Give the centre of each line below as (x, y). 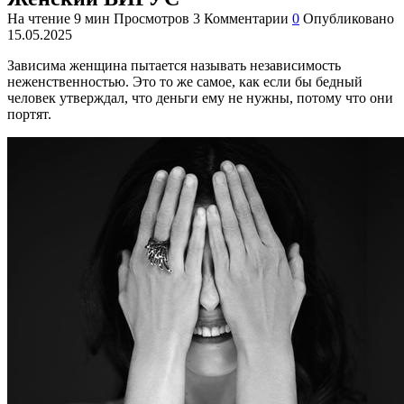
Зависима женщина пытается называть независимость (174, 65)
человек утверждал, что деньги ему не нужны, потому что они (200, 97)
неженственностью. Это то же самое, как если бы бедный (185, 81)
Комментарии (246, 18)
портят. (31, 114)
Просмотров (151, 18)
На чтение (39, 18)
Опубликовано (349, 18)
